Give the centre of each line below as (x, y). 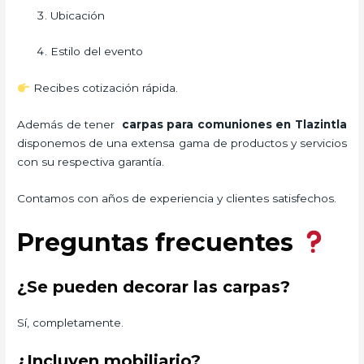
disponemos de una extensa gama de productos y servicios (182, 143)
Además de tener (69, 125)
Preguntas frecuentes (159, 242)
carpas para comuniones (197, 125)
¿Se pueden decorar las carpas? (154, 286)
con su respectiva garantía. (91, 162)
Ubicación (78, 15)
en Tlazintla (311, 125)
